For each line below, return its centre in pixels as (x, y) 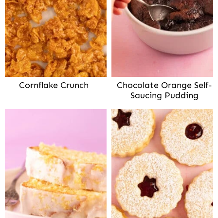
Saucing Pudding (164, 95)
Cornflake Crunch (54, 85)
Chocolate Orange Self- (164, 85)
